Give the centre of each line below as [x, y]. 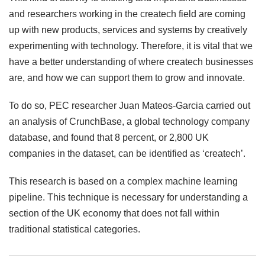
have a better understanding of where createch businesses [131, 62]
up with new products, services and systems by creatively [128, 30]
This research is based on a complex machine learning [123, 182]
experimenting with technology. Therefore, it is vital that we [131, 46]
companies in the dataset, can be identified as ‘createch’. [128, 154]
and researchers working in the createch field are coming [127, 14]
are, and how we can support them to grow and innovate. [128, 78]
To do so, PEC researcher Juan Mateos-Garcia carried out [130, 106]
